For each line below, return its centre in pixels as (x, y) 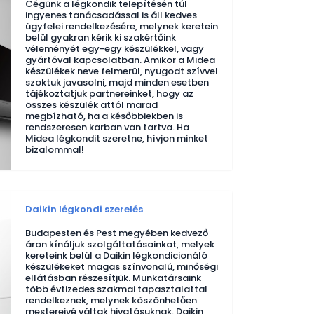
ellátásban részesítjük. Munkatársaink (113, 278)
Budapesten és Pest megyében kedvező (117, 233)
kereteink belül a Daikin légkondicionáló (116, 255)
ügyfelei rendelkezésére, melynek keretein (122, 26)
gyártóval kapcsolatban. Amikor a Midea (120, 60)
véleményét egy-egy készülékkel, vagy (115, 49)
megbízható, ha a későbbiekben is (104, 116)
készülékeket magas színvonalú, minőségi (122, 267)
